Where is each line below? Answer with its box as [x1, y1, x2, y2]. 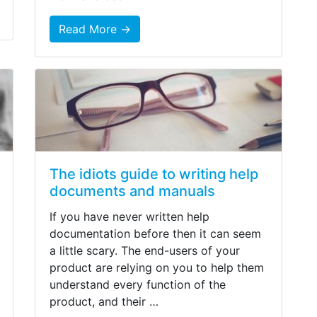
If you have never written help [50, 209, 209, 224]
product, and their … [50, 294, 158, 309]
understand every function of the [50, 277, 226, 292]
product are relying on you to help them [50, 260, 264, 275]
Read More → [59, 21, 131, 36]
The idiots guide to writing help [50, 166, 258, 183]
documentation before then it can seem [50, 226, 261, 241]
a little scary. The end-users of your [50, 243, 240, 258]
